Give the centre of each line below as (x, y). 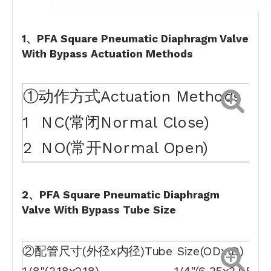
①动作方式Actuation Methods (132, 96)
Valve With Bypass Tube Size (99, 210)
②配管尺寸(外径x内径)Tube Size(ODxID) (133, 251)
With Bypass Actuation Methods (107, 54)
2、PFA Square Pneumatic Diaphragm (121, 194)
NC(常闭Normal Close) (125, 122)
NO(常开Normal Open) (125, 148)
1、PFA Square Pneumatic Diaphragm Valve (135, 38)
